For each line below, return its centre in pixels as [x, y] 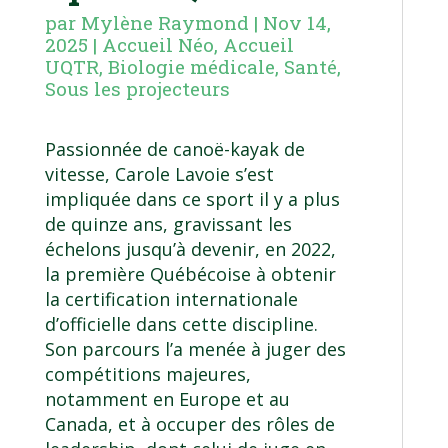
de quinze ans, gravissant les [168, 224]
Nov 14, [296, 23]
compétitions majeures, [147, 374]
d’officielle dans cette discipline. [181, 324]
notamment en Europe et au [167, 399]
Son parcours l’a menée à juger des [195, 349]
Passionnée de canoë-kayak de [174, 149]
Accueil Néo [157, 45]
